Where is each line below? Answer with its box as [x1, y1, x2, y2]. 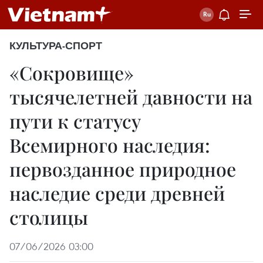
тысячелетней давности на [9, 84, 252, 109]
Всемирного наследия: [9, 132, 210, 157]
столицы [9, 204, 88, 230]
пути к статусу [9, 108, 141, 133]
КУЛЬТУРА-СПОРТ [9, 39, 102, 52]
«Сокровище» [9, 60, 134, 85]
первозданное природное [9, 156, 236, 181]
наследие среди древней [9, 180, 225, 205]
